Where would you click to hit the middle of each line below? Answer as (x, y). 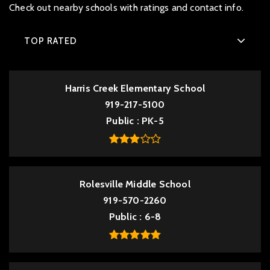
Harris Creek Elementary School (135, 88)
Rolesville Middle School (135, 184)
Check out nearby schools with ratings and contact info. (126, 8)
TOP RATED (51, 41)
